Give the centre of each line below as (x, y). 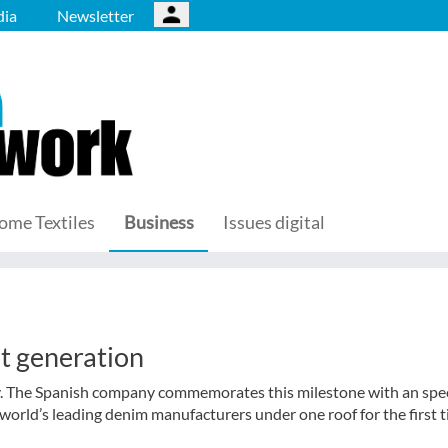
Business (159, 222)
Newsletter (95, 15)
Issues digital (274, 222)
